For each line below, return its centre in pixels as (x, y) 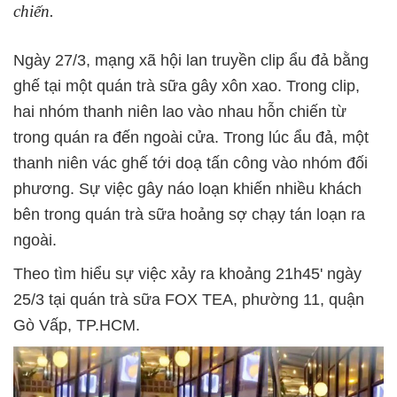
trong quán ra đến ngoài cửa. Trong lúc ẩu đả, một (191, 138)
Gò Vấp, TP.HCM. (77, 326)
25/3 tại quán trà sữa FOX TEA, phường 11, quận (189, 300)
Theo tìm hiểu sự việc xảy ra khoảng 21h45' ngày (187, 274)
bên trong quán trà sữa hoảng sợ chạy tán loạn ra (189, 215)
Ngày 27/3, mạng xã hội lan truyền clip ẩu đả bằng (191, 61)
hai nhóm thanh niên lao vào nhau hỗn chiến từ (180, 112)
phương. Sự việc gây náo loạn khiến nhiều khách (187, 189)
